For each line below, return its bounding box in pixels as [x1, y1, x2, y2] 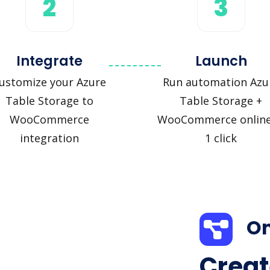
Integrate [16, 51, 83, 71]
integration [19, 130, 79, 145]
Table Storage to [5, 93, 93, 108]
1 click [205, 130, 237, 145]
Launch [195, 51, 247, 71]
